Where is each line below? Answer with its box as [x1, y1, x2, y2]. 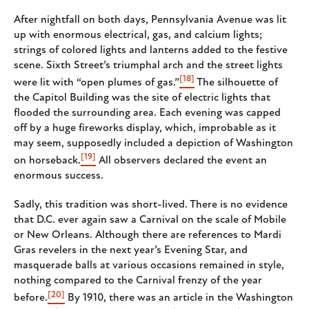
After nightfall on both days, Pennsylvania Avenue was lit [14, 14, 286, 26]
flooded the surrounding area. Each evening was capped [14, 108, 281, 119]
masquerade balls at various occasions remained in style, [14, 260, 284, 272]
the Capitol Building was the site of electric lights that [14, 92, 270, 104]
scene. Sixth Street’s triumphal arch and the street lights [14, 59, 283, 71]
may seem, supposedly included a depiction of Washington [14, 138, 293, 150]
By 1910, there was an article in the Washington [65, 292, 293, 304]
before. [14, 292, 48, 304]
